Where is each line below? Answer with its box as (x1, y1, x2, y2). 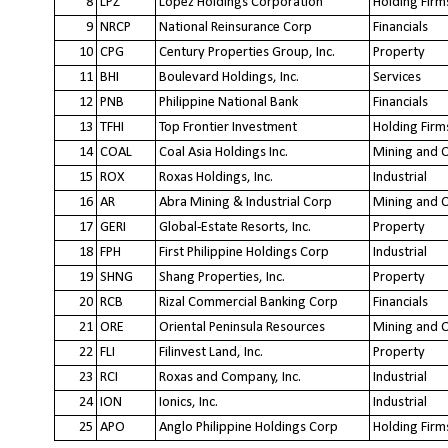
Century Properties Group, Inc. (159, 44, 335, 60)
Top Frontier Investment (159, 119, 297, 135)
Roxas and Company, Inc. (159, 369, 301, 385)
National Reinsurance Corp (159, 19, 312, 35)
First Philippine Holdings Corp (159, 244, 329, 260)
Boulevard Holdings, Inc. (159, 69, 299, 85)
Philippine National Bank (159, 94, 298, 110)
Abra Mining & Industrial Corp (159, 194, 332, 210)
